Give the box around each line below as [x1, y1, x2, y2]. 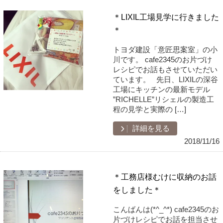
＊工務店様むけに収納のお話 [113, 172, 217, 182]
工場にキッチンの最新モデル [113, 85, 211, 94]
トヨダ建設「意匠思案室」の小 [113, 45, 218, 54]
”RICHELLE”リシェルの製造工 [113, 95, 215, 104]
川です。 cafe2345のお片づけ [113, 55, 213, 64]
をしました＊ [113, 185, 161, 195]
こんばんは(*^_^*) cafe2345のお [113, 205, 220, 214]
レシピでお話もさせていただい [113, 65, 218, 74]
